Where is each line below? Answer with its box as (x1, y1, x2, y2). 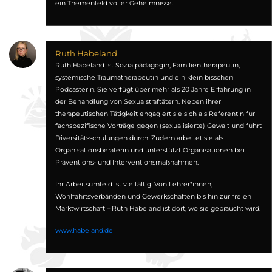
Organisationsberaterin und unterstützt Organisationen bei (55, 146, 245, 154)
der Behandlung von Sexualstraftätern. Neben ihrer (55, 98, 221, 106)
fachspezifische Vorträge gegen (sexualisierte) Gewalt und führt (55, 122, 262, 130)
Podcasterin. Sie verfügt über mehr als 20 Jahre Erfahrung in (55, 86, 251, 93)
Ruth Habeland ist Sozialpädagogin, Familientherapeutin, (55, 61, 240, 69)
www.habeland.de (55, 226, 113, 234)
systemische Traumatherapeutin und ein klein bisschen (55, 73, 233, 81)
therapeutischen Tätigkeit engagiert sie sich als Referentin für (55, 110, 255, 118)
